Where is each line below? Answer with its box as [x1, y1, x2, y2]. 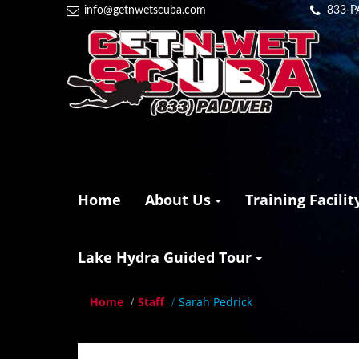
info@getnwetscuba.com [84, 5, 207, 16]
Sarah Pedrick [179, 293, 253, 309]
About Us [145, 190, 216, 210]
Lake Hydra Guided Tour [78, 247, 256, 267]
